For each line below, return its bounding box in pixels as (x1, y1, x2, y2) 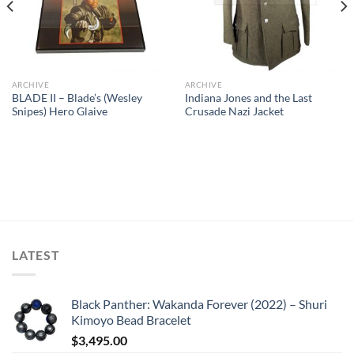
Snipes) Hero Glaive (11, 105, 107, 119)
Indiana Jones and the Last (184, 92, 312, 105)
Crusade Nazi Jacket (184, 105, 284, 119)
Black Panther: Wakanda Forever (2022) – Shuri (71, 296, 327, 311)
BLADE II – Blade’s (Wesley (11, 92, 142, 105)
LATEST (12, 247, 60, 263)
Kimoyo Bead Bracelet (71, 311, 191, 327)
